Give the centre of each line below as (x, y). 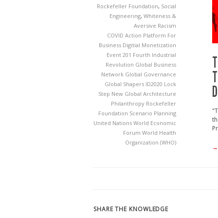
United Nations (113, 123)
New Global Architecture (144, 94)
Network (113, 74)
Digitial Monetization (149, 45)
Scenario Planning (153, 113)
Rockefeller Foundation (127, 6)
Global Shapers (125, 84)
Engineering (125, 16)
